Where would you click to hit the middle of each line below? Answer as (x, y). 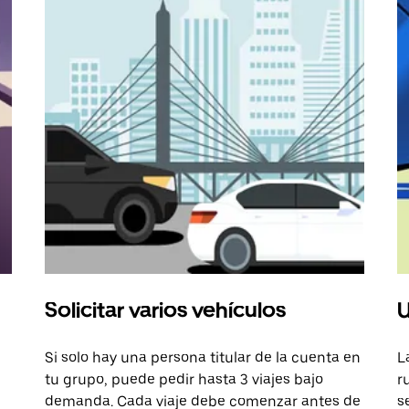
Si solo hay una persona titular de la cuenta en (203, 358)
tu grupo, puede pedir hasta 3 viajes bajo (184, 380)
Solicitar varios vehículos (166, 310)
